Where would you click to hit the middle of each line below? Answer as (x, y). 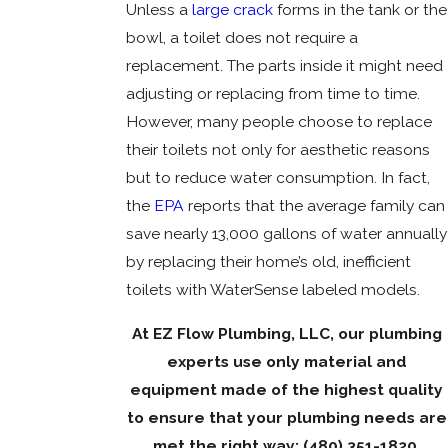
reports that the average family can (314, 206)
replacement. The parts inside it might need (284, 66)
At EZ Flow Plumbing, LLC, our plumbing (286, 333)
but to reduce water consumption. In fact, (277, 178)
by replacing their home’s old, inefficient (268, 262)
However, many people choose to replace (278, 122)
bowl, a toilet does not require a (241, 38)
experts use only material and (286, 361)
